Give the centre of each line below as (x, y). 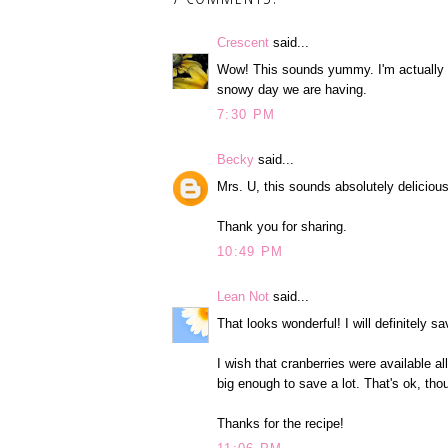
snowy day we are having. (292, 89)
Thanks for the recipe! (280, 423)
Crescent (243, 43)
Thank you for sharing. (282, 226)
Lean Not (243, 297)
